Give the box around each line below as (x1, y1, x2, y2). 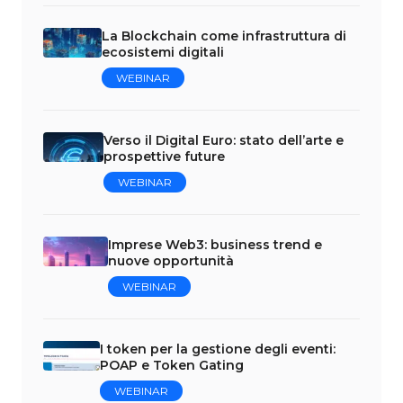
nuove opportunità (108, 252, 235, 269)
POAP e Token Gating (99, 356, 244, 373)
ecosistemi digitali (102, 43, 225, 60)
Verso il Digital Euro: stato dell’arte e (103, 131, 344, 148)
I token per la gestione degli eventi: (99, 340, 336, 357)
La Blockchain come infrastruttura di (102, 27, 347, 44)
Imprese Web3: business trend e (108, 236, 323, 253)
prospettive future (103, 148, 225, 165)
